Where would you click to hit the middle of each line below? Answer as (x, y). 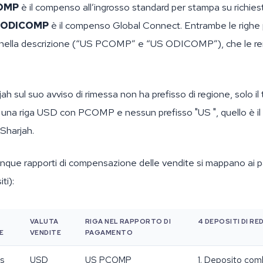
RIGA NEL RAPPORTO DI (128, 221)
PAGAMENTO (109, 232)
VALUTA (44, 221)
